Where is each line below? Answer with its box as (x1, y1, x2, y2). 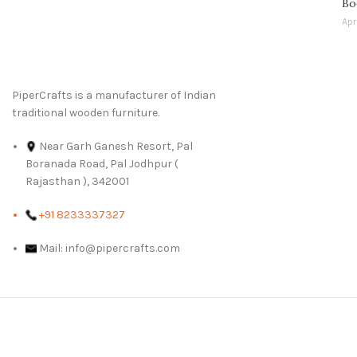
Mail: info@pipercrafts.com (39, 241, 180, 255)
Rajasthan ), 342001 (25, 174, 129, 188)
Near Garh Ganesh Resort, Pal (39, 139, 193, 153)
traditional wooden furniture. (12, 105, 159, 120)
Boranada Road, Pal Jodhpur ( (25, 156, 178, 171)
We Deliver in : (254, 319, 330, 332)
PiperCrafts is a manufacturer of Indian (12, 88, 216, 102)
